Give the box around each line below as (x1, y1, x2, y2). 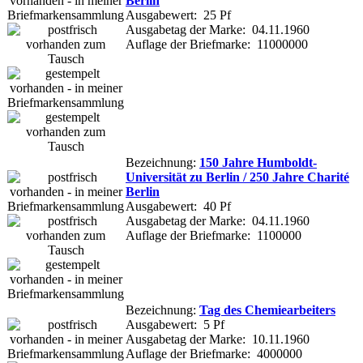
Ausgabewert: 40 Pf (126, 199, 231, 213)
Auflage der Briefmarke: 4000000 (126, 346, 302, 361)
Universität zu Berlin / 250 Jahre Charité (126, 169, 349, 184)
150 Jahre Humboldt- (199, 155, 317, 169)
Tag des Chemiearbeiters (199, 302, 335, 317)
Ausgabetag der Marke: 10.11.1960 (126, 331, 310, 346)
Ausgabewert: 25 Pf (126, 7, 231, 22)
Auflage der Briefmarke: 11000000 (126, 36, 308, 51)
